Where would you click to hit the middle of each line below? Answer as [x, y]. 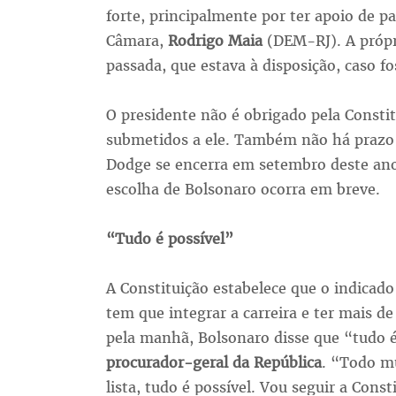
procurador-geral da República [213, 363]
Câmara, [137, 41]
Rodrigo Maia [215, 41]
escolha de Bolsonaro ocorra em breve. [243, 190]
